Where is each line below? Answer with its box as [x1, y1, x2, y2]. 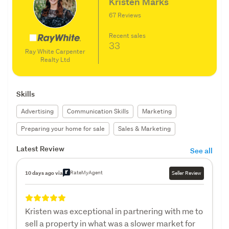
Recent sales [108, 31, 146, 40]
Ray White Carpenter [25, 47, 85, 56]
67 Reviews [108, 11, 141, 20]
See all [190, 145, 213, 155]
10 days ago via [25, 169, 63, 176]
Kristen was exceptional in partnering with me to [25, 205, 203, 216]
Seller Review [172, 169, 201, 177]
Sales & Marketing [118, 124, 171, 133]
